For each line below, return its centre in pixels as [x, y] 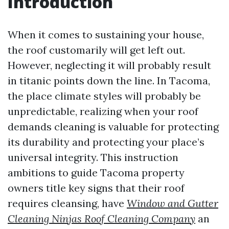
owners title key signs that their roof [96, 188]
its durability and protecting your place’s [106, 142]
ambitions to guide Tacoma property [96, 173]
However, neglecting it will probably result [109, 65]
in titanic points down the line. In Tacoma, [109, 81]
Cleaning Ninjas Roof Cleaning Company [101, 219]
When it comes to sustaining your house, [106, 35]
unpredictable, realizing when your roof [103, 111]
